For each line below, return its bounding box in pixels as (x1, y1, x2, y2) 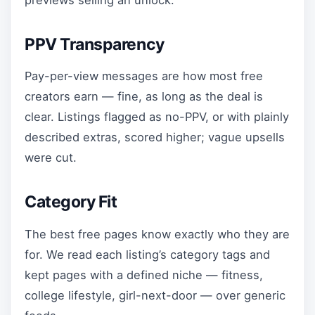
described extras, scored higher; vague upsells (25, 130, 285, 144)
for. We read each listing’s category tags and (25, 247, 270, 262)
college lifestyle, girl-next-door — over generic (25, 288, 285, 302)
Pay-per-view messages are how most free (25, 69, 263, 83)
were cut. (25, 150, 77, 165)
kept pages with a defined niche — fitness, (25, 267, 263, 282)
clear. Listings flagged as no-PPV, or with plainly (25, 110, 289, 124)
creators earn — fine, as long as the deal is (25, 89, 263, 103)
